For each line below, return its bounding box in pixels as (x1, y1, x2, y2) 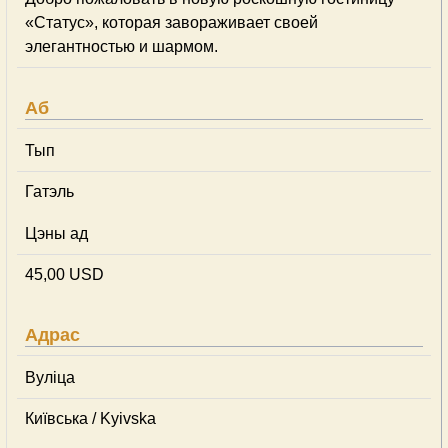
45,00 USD (25, 266, 104, 283)
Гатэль (25, 183, 74, 200)
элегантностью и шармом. (25, 38, 218, 55)
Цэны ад (25, 225, 88, 242)
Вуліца (25, 369, 75, 386)
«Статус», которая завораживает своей (25, 14, 318, 31)
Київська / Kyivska (25, 410, 156, 427)
